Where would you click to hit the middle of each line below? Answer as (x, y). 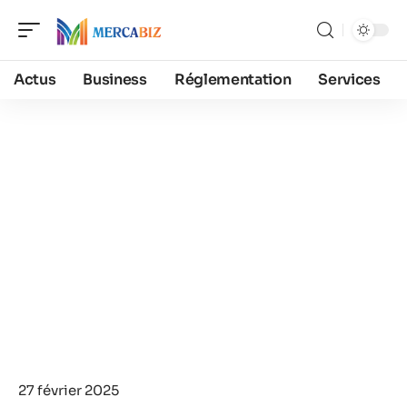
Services (349, 79)
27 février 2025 (69, 390)
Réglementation (233, 79)
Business (115, 79)
